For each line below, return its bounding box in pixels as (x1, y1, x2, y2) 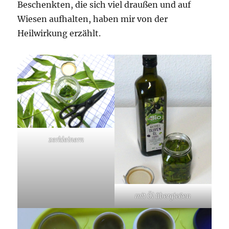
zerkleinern (48, 135, 84, 144)
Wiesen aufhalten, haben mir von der (17, 14, 168, 25)
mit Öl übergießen (135, 192, 191, 201)
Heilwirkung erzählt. (17, 28, 101, 39)
